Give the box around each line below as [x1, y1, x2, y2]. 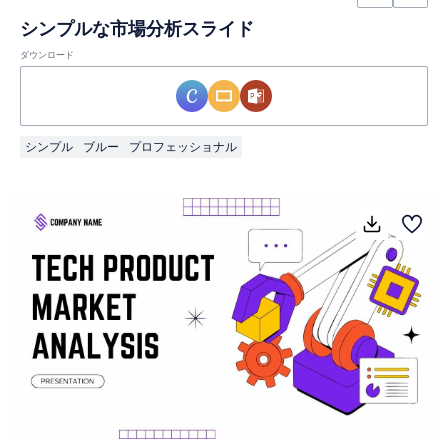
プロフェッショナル [129, 138, 237, 156]
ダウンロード [20, 49, 74, 62]
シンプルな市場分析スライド [20, 16, 254, 42]
